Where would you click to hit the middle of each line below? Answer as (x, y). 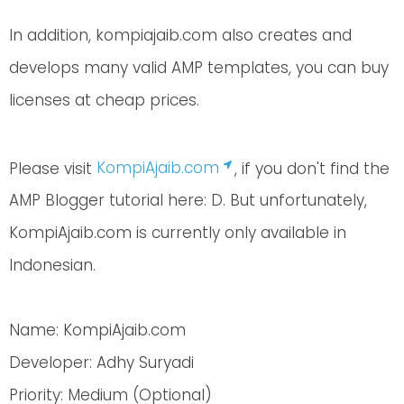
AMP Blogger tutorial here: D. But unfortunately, (188, 201)
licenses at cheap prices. (104, 100)
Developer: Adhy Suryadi (101, 363)
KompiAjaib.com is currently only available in (178, 233)
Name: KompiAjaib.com (97, 331)
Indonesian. (52, 266)
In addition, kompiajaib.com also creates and (180, 35)
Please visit (53, 168)
